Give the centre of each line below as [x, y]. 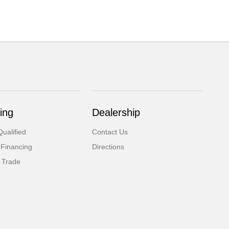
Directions [108, 147]
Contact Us [110, 132]
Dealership [116, 113]
